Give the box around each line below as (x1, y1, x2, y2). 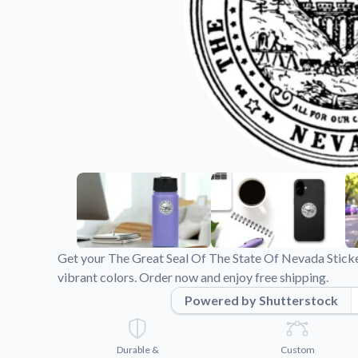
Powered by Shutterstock (184, 292, 338, 308)
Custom (280, 343, 315, 356)
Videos (233, 8, 275, 23)
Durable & (116, 343, 159, 356)
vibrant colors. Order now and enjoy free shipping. (58, 268, 328, 284)
